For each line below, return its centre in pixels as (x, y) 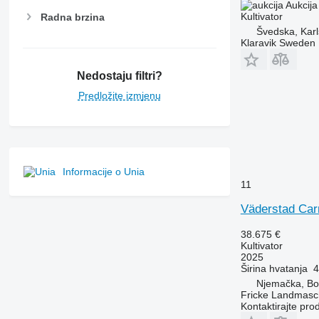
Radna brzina (72, 17)
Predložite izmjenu (119, 96)
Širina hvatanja (274, 268)
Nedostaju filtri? (119, 76)
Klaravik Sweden (278, 43)
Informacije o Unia (103, 172)
